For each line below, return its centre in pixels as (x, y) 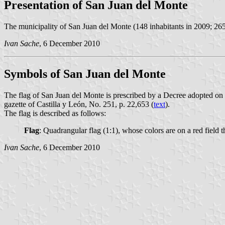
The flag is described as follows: (55, 113)
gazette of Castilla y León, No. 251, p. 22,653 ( (79, 104)
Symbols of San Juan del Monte (85, 74)
